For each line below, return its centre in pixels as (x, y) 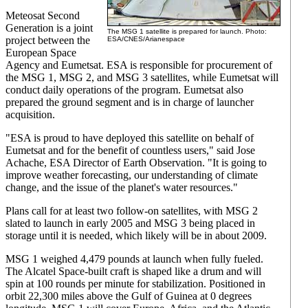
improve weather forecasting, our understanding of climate (132, 175)
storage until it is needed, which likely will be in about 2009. (136, 235)
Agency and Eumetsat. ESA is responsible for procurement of (139, 65)
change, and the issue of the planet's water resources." (122, 187)
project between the (48, 40)
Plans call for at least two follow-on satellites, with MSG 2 (132, 211)
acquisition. (30, 114)
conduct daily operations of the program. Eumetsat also (124, 90)
